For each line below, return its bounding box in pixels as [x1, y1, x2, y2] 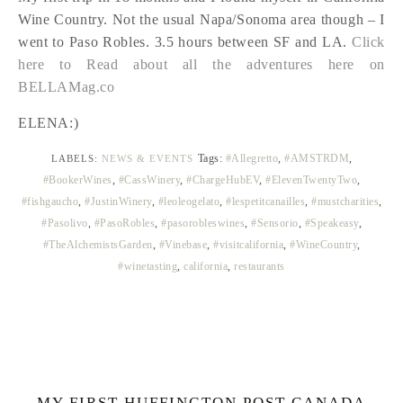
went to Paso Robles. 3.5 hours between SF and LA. [18, 34, 347, 49]
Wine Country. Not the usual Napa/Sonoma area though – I [18, 12, 385, 27]
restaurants [234, 260, 285, 273]
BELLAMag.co [18, 79, 120, 94]
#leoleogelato [157, 195, 219, 208]
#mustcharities [311, 195, 379, 208]
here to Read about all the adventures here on [18, 57, 385, 72]
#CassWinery [118, 174, 180, 186]
